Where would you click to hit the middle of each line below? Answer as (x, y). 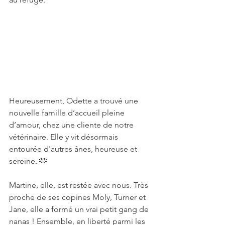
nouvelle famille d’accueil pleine (68, 113)
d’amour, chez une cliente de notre (72, 125)
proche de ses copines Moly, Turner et (78, 197)
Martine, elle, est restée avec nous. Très (80, 185)
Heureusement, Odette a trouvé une (75, 101)
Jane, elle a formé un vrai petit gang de (80, 209)
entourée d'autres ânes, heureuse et (74, 149)
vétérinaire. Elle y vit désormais (65, 137)
